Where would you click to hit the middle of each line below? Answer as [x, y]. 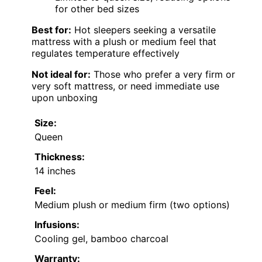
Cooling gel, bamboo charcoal [101, 238]
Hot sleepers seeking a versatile [144, 30]
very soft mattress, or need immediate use [125, 86]
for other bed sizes [97, 8]
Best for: [51, 30]
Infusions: [57, 224]
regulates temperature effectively [106, 53]
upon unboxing [65, 97]
